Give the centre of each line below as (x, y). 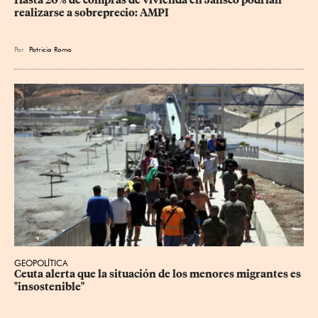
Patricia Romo (50, 49)
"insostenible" (49, 287)
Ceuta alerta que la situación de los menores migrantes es (159, 274)
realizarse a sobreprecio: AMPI (92, 12)
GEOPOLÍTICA (41, 263)
